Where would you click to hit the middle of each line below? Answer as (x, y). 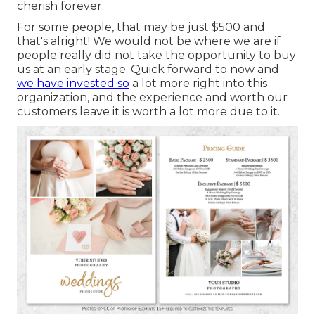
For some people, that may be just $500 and (141, 27)
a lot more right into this (198, 84)
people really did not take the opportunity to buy (156, 56)
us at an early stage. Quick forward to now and (148, 70)
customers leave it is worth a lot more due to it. (148, 112)
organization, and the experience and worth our (152, 98)
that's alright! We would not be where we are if (149, 41)
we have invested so (73, 84)
